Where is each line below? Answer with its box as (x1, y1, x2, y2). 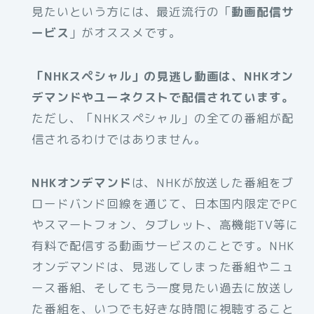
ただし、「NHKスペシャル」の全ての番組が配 (32, 110, 294, 127)
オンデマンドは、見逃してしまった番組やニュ (32, 259, 294, 275)
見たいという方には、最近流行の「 (32, 4, 232, 20)
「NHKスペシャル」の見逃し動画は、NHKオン (32, 68, 294, 85)
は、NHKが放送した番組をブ (131, 175, 294, 191)
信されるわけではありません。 (32, 131, 207, 148)
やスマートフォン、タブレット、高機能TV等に (32, 217, 299, 233)
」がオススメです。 (69, 25, 182, 41)
